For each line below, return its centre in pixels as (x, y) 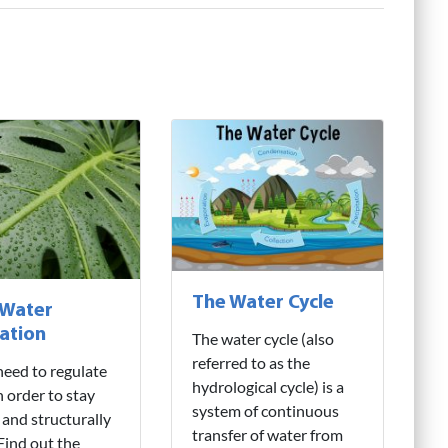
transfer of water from (267, 435)
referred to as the (250, 363)
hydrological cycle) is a (267, 387)
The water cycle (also (262, 339)
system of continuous (265, 411)
